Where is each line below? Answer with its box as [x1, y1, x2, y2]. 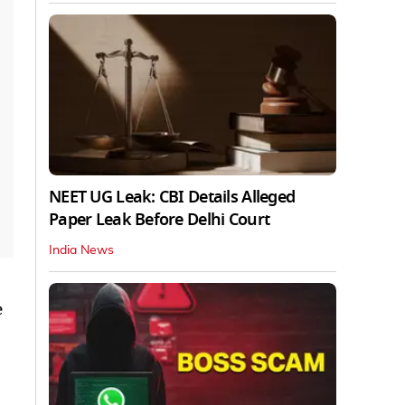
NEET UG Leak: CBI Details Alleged [49, 185, 296, 210]
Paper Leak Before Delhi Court [49, 208, 270, 232]
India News [49, 244, 114, 258]
